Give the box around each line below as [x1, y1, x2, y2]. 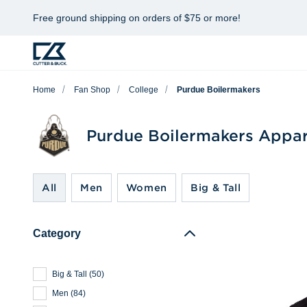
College [129, 85, 158, 95]
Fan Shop [74, 85, 110, 95]
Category [33, 228, 81, 239]
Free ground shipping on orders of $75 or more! [33, 12, 241, 23]
